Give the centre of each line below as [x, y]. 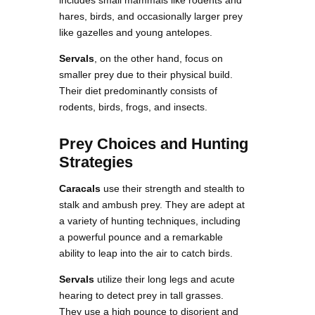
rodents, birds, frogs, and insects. [133, 107]
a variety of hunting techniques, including [150, 220]
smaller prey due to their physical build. [146, 74]
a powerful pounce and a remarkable [141, 237]
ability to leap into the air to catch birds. [146, 253]
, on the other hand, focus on [159, 58]
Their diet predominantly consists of [138, 90]
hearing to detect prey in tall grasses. [141, 295]
